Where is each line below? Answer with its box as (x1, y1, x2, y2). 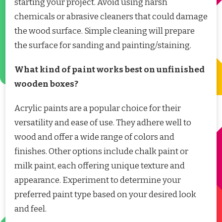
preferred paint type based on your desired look (14, 189, 196, 200)
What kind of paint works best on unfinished (14, 64, 205, 75)
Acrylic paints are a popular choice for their (14, 103, 181, 113)
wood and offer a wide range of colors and (14, 131, 174, 142)
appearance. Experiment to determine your (14, 174, 181, 185)
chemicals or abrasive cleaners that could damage (14, 11, 208, 22)
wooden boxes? (14, 78, 78, 89)
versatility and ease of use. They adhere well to (14, 117, 191, 128)
